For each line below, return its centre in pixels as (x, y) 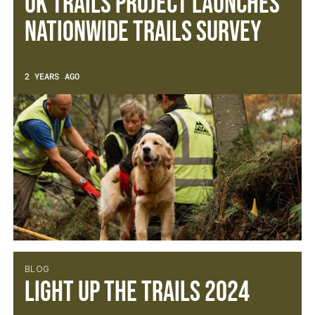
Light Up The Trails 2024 (137, 292)
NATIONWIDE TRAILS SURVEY (143, 32)
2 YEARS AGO (52, 76)
